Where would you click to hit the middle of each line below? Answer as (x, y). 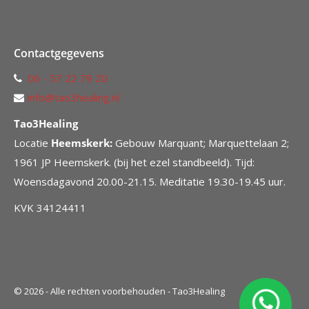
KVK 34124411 (50, 207)
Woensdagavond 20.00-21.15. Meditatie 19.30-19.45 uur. (150, 181)
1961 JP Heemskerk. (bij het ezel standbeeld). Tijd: (134, 162)
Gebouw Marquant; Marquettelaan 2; (201, 142)
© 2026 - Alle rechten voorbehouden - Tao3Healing (119, 291)
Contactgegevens (59, 53)
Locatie (32, 142)
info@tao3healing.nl (73, 97)
